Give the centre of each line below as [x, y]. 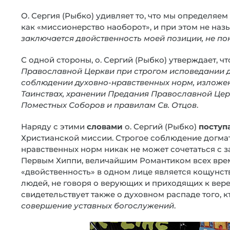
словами [105, 127]
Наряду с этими [54, 127]
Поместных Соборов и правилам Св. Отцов [109, 105]
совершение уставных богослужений [98, 206]
